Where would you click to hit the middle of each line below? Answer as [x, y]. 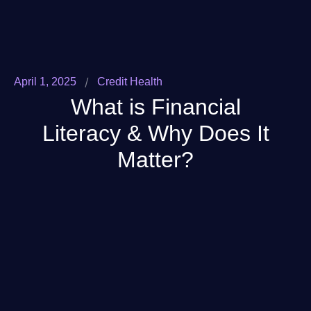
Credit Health [130, 82]
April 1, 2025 [45, 82]
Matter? [155, 160]
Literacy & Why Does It [155, 134]
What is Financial [155, 107]
